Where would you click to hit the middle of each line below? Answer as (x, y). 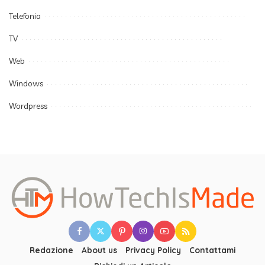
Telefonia (25, 16)
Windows (26, 83)
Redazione (51, 250)
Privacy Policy (153, 250)
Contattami (212, 250)
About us (99, 250)
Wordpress (28, 106)
